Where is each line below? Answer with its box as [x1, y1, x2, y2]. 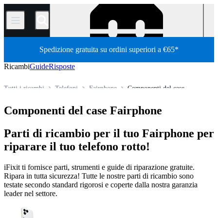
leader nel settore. [4, 189, 57, 198]
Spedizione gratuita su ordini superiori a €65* [39, 45, 179, 54]
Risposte [49, 62, 75, 71]
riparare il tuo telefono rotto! [4, 140, 150, 153]
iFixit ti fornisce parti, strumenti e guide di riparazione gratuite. [4, 163, 195, 171]
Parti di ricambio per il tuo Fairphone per [4, 127, 214, 140]
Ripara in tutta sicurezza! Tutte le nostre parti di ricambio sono [4, 171, 194, 180]
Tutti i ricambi [4, 84, 44, 92]
